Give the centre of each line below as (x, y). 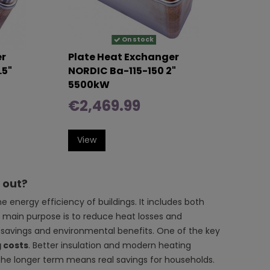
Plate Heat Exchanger (124, 57)
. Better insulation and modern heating (109, 245)
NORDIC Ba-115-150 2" (122, 71)
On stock (137, 39)
